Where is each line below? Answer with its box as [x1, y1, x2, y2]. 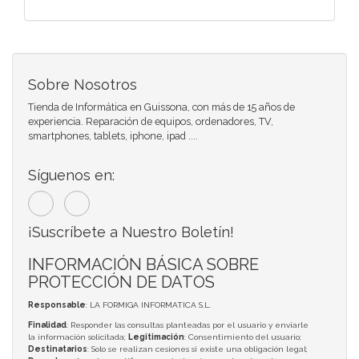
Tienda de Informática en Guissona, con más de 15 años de [28, 100, 295, 113]
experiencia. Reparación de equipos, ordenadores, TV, [28, 115, 273, 127]
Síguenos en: [28, 166, 115, 184]
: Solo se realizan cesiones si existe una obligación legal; [87, 344, 308, 353]
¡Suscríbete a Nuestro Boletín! [28, 223, 234, 240]
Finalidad [28, 320, 67, 329]
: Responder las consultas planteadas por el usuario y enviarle [67, 320, 309, 329]
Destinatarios [28, 344, 87, 353]
